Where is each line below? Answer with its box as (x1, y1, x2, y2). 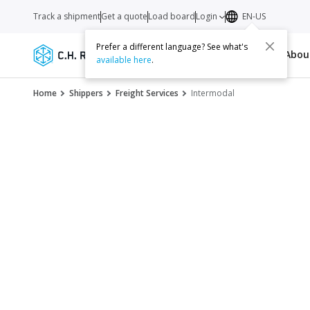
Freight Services (116, 87, 179, 99)
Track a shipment (33, 10, 100, 22)
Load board (148, 10, 195, 22)
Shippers (69, 87, 103, 99)
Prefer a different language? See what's (96, 41, 248, 53)
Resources (226, 48, 279, 61)
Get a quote (101, 10, 147, 22)
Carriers (179, 48, 221, 61)
